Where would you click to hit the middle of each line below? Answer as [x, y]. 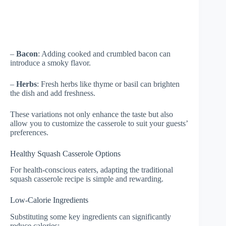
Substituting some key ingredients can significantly [91, 217]
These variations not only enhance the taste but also [92, 114]
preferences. [29, 132]
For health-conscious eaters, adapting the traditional [92, 170]
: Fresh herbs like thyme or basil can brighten [108, 84]
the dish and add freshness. [53, 93]
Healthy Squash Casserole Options [65, 153]
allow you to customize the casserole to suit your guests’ [99, 123]
